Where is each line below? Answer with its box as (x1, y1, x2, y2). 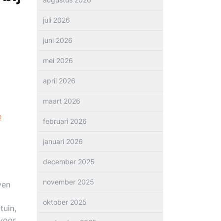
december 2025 (43, 157, 95, 166)
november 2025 (43, 178, 94, 186)
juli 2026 (43, 16, 70, 24)
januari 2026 (43, 137, 83, 146)
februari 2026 (43, 117, 87, 125)
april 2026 (43, 76, 75, 85)
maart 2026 (43, 97, 80, 105)
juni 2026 (43, 36, 73, 44)
